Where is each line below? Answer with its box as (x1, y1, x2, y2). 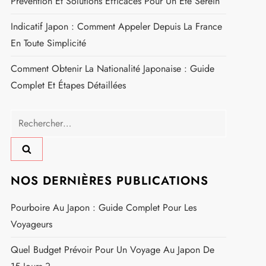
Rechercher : (9, 110, 61, 124)
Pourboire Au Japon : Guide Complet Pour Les (10, 201, 197, 215)
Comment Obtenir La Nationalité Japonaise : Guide (10, 61, 214, 75)
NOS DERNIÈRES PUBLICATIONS (10, 172, 208, 190)
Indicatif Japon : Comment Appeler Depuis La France (10, 19, 222, 33)
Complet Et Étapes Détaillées (10, 78, 126, 92)
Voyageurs (10, 217, 52, 232)
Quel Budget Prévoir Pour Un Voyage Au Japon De (10, 243, 214, 257)
